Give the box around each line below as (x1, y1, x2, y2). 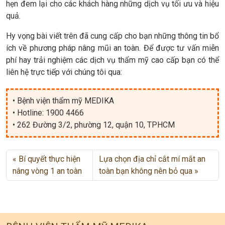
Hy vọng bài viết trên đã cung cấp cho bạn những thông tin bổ (6, 31, 219, 41)
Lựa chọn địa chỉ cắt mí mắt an (99, 154, 206, 164)
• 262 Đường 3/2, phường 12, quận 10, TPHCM (13, 120, 175, 130)
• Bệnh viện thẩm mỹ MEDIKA (13, 95, 114, 105)
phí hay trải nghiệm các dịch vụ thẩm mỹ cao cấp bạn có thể (6, 55, 219, 65)
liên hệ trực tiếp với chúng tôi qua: (6, 67, 122, 77)
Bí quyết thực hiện (19, 154, 80, 164)
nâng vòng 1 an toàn (13, 166, 82, 176)
